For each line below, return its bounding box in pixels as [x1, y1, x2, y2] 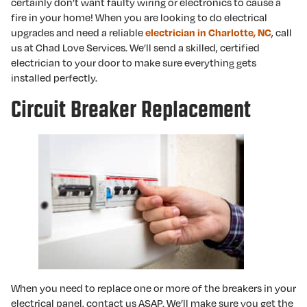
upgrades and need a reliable [11, 26, 145, 38]
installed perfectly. [11, 71, 97, 84]
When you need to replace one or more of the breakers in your [11, 282, 296, 294]
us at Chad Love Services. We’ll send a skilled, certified [11, 41, 260, 53]
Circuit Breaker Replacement [11, 97, 251, 122]
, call [271, 26, 292, 38]
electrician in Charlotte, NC [145, 26, 271, 38]
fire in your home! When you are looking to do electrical [11, 11, 267, 23]
